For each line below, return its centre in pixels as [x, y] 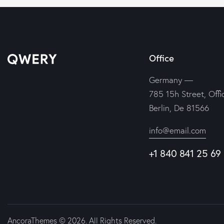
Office [161, 57]
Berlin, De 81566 [179, 107]
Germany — [171, 79]
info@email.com [177, 130]
